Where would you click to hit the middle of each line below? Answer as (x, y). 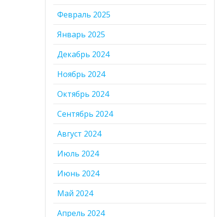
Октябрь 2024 (83, 94)
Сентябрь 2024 (85, 114)
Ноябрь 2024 (81, 74)
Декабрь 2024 (84, 54)
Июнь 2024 (78, 173)
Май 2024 (75, 193)
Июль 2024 (78, 153)
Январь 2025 (81, 34)
